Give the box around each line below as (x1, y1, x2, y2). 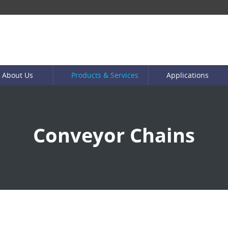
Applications (166, 70, 209, 80)
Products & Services (71, 70, 138, 80)
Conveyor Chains (33, 122, 195, 149)
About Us (2, 70, 33, 80)
